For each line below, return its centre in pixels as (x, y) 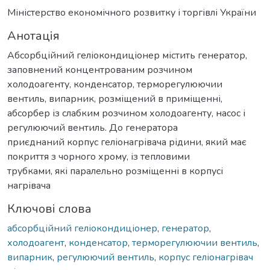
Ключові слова (49, 209)
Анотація (33, 36)
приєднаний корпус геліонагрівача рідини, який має (127, 142)
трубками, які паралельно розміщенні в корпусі (115, 171)
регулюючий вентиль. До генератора (93, 127)
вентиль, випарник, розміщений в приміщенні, (115, 99)
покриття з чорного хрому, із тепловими (99, 156)
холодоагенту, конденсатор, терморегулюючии (115, 84)
